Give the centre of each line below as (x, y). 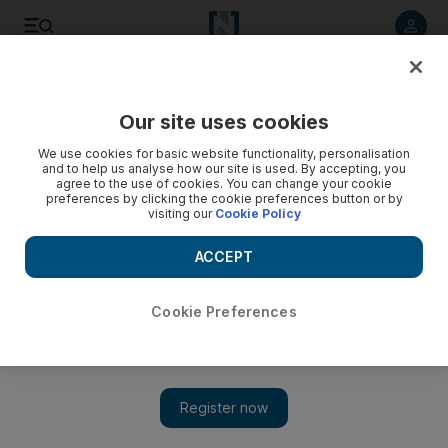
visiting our (181, 213)
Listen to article (129, 84)
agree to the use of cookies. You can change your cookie (224, 183)
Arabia (45, 429)
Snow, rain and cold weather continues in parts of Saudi (220, 408)
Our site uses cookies (224, 122)
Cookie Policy (257, 213)
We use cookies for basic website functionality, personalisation (224, 153)
